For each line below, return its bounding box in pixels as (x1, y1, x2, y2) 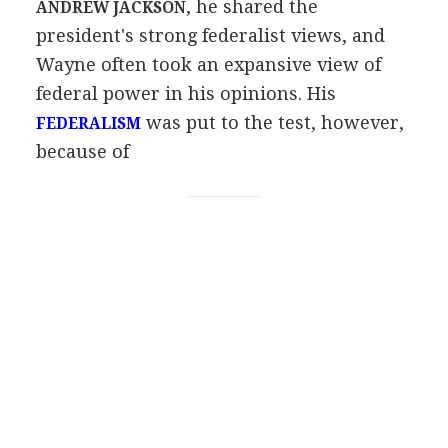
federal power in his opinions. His (35, 83, 336, 104)
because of (35, 141, 129, 162)
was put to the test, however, (140, 112, 404, 133)
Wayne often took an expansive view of (35, 54, 381, 75)
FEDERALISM (35, 115, 141, 133)
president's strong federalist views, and (35, 25, 385, 46)
